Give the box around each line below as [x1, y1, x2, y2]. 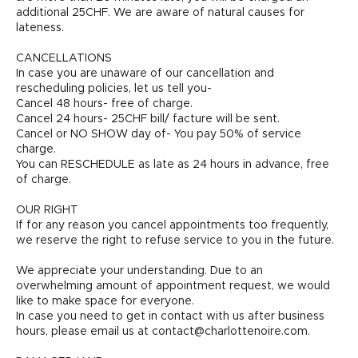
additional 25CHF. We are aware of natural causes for [16, 7, 304, 18]
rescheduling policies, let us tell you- [16, 83, 212, 94]
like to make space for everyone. [16, 296, 194, 307]
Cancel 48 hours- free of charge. [16, 98, 193, 109]
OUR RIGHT [16, 205, 78, 216]
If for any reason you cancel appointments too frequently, [16, 220, 328, 231]
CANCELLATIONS [16, 53, 112, 64]
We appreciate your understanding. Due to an [16, 265, 263, 276]
